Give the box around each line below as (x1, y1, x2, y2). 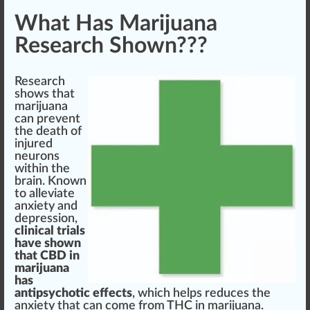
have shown (15, 237, 81, 250)
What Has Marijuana (15, 12, 217, 35)
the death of (15, 125, 82, 138)
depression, (15, 212, 77, 225)
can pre (15, 113, 55, 125)
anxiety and (15, 200, 77, 212)
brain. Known (15, 175, 86, 188)
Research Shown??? (15, 35, 208, 57)
